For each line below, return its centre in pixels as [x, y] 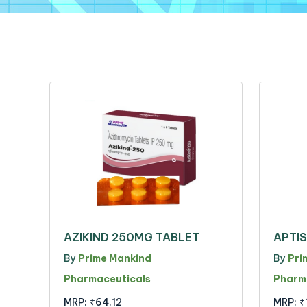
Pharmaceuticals [107, 279]
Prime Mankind [115, 258]
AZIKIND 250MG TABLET [132, 237]
